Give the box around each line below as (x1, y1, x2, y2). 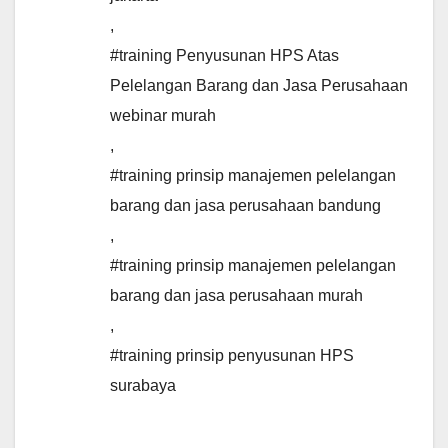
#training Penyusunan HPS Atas (110, 47, 339, 65)
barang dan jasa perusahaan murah (110, 287, 363, 305)
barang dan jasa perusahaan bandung (110, 197, 381, 215)
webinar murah (110, 107, 216, 125)
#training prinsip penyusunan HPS (110, 347, 354, 365)
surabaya (110, 377, 176, 395)
